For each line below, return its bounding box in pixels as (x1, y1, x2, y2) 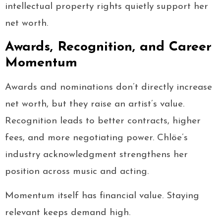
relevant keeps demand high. (5, 208, 130, 218)
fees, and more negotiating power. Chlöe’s (5, 133, 188, 143)
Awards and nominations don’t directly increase (5, 83, 212, 93)
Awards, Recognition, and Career (5, 41, 212, 55)
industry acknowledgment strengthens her (5, 150, 188, 160)
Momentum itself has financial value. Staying (5, 191, 199, 201)
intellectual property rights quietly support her (5, 2, 208, 12)
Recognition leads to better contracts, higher (5, 116, 201, 126)
